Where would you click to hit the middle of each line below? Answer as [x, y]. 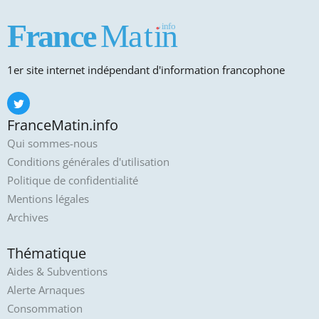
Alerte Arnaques [46, 290]
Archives [28, 218]
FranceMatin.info [63, 125]
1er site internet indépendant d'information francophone [146, 70]
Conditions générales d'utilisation [88, 162]
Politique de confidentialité [73, 181]
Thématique [47, 253]
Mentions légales [48, 199]
